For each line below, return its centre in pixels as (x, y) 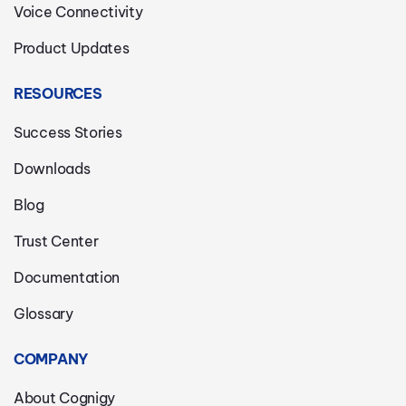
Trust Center (56, 242)
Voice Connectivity (78, 12)
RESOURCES (58, 94)
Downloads (52, 169)
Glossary (43, 314)
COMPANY (51, 359)
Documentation (67, 278)
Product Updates (72, 48)
